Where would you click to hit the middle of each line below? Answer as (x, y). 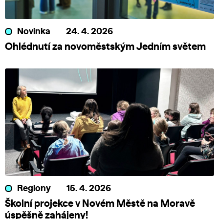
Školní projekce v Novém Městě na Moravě (100, 204)
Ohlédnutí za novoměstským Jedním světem (105, 47)
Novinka (34, 32)
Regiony (34, 189)
